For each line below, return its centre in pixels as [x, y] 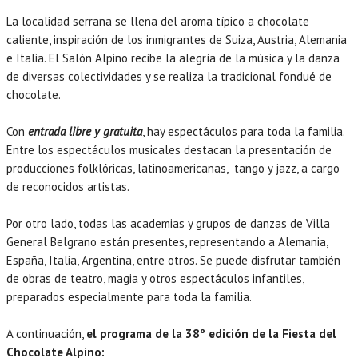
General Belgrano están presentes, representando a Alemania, [167, 241]
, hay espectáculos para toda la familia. [243, 131]
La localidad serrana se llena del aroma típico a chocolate [158, 21]
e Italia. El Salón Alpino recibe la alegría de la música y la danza [173, 58]
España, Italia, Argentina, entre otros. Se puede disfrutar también [173, 260]
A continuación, [46, 333]
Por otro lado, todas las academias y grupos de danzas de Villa [168, 223]
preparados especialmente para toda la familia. [129, 296]
